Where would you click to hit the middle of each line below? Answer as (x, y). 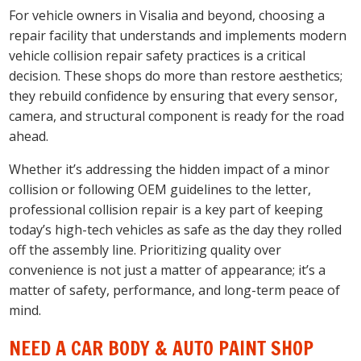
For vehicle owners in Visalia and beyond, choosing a (167, 16)
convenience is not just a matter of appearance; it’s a (168, 270)
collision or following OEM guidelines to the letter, (160, 190)
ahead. (29, 137)
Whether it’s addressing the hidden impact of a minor (170, 170)
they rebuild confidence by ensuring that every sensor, (174, 96)
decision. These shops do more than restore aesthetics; (176, 76)
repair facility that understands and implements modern (178, 36)
